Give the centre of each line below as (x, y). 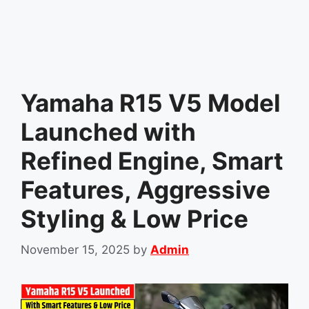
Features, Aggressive (146, 190)
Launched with (108, 132)
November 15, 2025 (75, 249)
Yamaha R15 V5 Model (151, 103)
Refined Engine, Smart (152, 161)
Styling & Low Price (134, 219)
